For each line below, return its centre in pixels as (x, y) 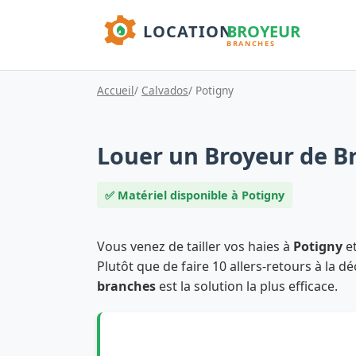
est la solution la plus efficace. (247, 286)
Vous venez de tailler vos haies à (195, 246)
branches (126, 286)
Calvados (165, 90)
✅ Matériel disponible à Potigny (195, 195)
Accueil (116, 90)
